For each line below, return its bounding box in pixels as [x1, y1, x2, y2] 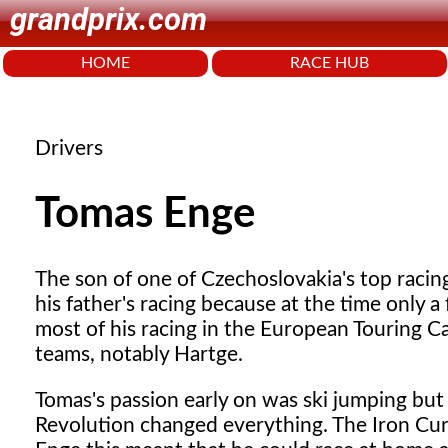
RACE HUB [290, 55, 369, 71]
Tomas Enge [35, 193, 255, 236]
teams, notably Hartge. [35, 344, 243, 366]
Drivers [35, 138, 103, 159]
